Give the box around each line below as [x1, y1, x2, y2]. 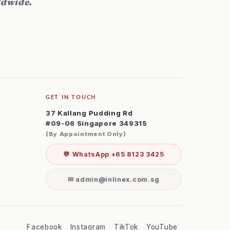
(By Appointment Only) [45, 130, 126, 138]
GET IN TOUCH [45, 93, 97, 100]
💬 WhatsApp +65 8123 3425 [63, 150, 164, 158]
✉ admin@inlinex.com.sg [67, 176, 160, 183]
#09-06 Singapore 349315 [45, 119, 147, 127]
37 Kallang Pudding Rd [45, 109, 133, 117]
